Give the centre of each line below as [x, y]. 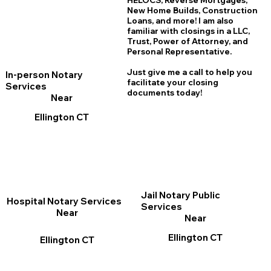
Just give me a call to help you [189, 72]
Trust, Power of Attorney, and [187, 41]
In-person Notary [44, 74]
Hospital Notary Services [64, 201]
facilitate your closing [172, 83]
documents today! [164, 93]
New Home [150, 11]
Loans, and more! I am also [180, 21]
